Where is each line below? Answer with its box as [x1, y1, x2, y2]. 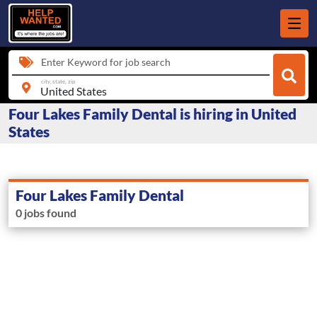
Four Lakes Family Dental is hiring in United [8, 105, 296, 123]
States [8, 122, 50, 141]
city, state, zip [40, 77, 76, 85]
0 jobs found [16, 206, 76, 220]
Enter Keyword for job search [41, 56, 171, 68]
